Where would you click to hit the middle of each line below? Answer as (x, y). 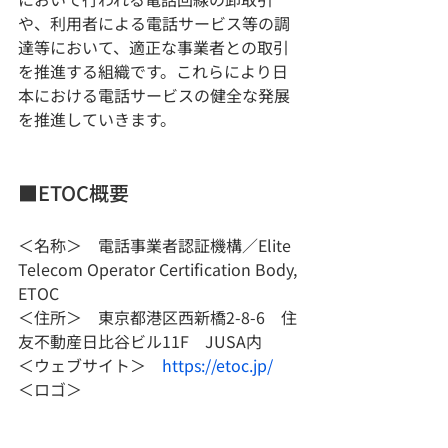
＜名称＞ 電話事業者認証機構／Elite (156, 244)
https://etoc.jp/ (217, 364)
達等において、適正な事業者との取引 (153, 46)
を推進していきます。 (97, 118)
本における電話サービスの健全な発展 (154, 94)
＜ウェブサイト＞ (90, 364)
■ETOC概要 (73, 192)
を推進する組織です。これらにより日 (153, 70)
